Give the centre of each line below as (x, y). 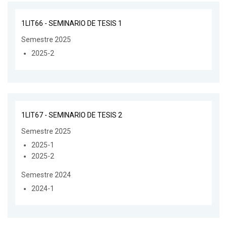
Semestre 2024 (46, 175)
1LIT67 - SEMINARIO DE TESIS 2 (72, 115)
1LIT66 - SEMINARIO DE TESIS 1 (72, 24)
